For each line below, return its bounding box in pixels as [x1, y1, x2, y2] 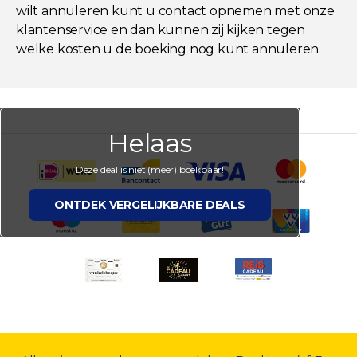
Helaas [108, 127, 192, 159]
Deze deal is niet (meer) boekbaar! [75, 163, 224, 175]
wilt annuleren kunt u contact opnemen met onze [16, 2, 335, 18]
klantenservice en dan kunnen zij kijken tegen [16, 22, 305, 37]
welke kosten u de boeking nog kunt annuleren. [16, 41, 321, 57]
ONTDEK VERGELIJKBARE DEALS [54, 197, 245, 212]
